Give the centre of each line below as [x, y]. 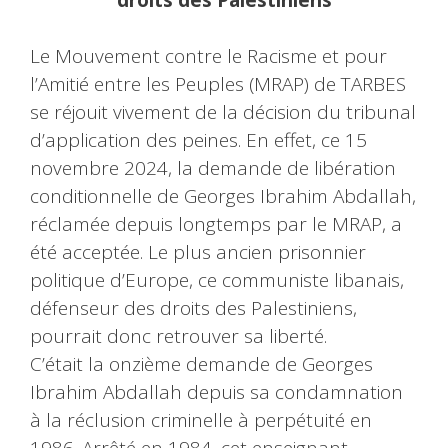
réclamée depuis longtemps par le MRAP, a [216, 224]
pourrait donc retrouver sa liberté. [178, 336]
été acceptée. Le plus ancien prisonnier [198, 252]
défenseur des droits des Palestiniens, [193, 308]
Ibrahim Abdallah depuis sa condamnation [216, 392]
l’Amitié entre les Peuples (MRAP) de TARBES [218, 84]
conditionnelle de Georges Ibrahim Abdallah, [223, 196]
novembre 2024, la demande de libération [213, 168]
